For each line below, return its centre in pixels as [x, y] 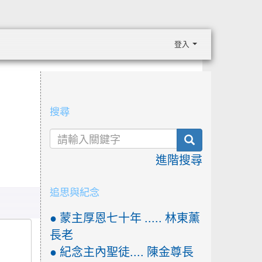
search [210, 139]
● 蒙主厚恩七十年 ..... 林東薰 [125, 218]
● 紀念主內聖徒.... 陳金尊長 [121, 252]
